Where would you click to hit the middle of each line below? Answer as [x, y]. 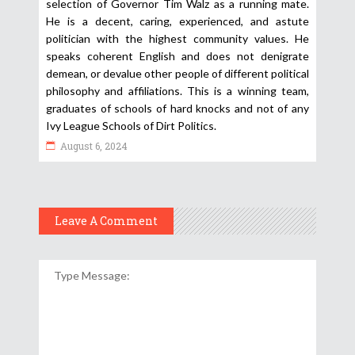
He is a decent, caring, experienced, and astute [177, 21]
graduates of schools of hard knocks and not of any [177, 108]
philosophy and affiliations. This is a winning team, [177, 90]
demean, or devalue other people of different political [177, 73]
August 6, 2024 [94, 145]
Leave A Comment [106, 220]
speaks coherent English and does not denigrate [177, 55]
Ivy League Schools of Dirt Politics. [131, 125]
